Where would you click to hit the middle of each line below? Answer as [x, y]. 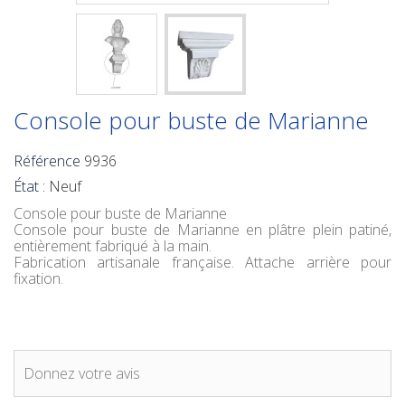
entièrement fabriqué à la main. [113, 246]
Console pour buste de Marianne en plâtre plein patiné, [202, 230]
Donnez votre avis [82, 374]
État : [29, 187]
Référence [47, 161]
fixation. [38, 279]
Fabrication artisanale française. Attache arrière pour [202, 263]
